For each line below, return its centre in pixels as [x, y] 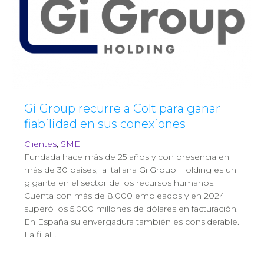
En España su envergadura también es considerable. [132, 221]
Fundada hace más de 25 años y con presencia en [127, 156]
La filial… [40, 234]
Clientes [40, 143]
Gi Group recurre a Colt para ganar [122, 108]
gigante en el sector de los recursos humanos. [120, 182]
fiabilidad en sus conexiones [105, 123]
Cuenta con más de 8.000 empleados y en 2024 [124, 195]
